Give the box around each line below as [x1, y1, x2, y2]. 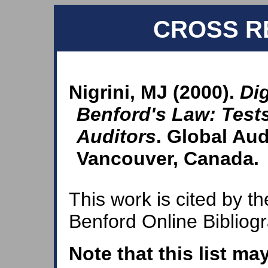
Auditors [77, 126, 156, 148]
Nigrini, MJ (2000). [69, 81, 240, 103]
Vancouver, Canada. [77, 148, 259, 170]
